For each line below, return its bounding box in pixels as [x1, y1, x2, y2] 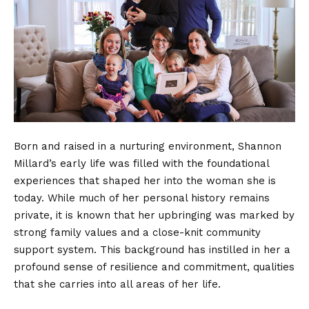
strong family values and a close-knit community [14, 226, 261, 239]
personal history [143, 192, 226, 205]
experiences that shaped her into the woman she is [14, 175, 276, 188]
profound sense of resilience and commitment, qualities [14, 261, 295, 274]
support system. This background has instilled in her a [14, 243, 290, 257]
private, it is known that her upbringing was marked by [14, 209, 295, 222]
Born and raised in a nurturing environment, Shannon [14, 140, 281, 153]
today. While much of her [14, 192, 143, 205]
